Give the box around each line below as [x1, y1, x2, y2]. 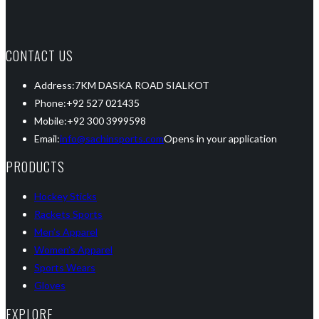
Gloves [34, 279, 66, 292]
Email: [34, 132, 60, 145]
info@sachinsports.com [60, 132, 164, 145]
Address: [34, 78, 75, 91]
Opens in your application [164, 132, 277, 145]
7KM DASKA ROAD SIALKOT [75, 78, 209, 91]
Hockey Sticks [34, 190, 97, 203]
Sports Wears [34, 261, 95, 274]
